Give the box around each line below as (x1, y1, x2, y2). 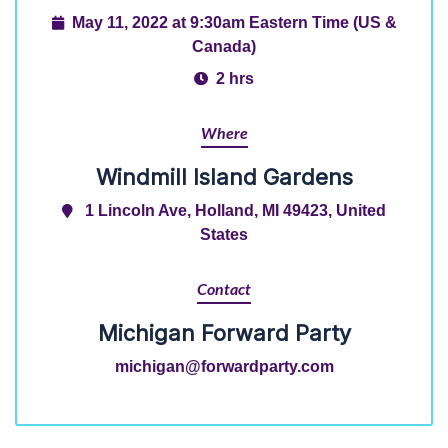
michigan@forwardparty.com (114, 357, 334, 375)
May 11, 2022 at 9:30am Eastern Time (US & (71, 13, 397, 31)
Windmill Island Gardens (95, 164, 353, 190)
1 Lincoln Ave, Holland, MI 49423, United (85, 201, 386, 219)
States (200, 225, 248, 243)
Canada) (192, 37, 256, 55)
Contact (197, 282, 251, 298)
